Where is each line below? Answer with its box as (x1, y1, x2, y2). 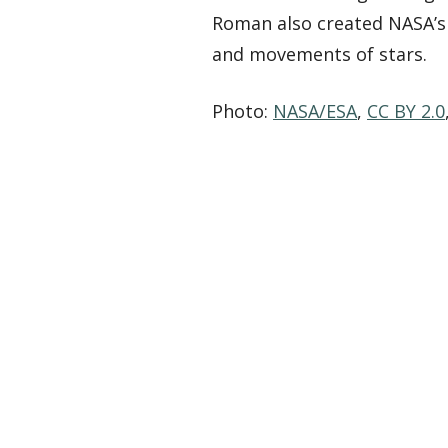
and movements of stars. (212, 42, 427, 67)
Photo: (212, 99, 273, 124)
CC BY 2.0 (367, 99, 445, 124)
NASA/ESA (273, 99, 357, 124)
